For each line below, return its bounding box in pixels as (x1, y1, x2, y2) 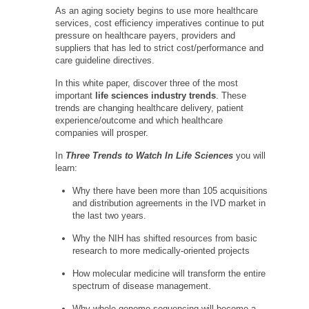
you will (233, 150, 266, 161)
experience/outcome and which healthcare (55, 115, 223, 126)
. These (216, 90, 246, 101)
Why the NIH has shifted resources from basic (72, 233, 257, 243)
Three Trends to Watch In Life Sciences (66, 150, 233, 161)
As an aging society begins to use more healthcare (55, 6, 258, 16)
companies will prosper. (55, 128, 148, 138)
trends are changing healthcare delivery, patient (55, 103, 243, 113)
